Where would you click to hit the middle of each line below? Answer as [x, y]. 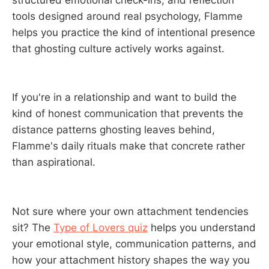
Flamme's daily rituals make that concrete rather [128, 146]
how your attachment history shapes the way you [131, 260]
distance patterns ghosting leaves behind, [113, 130]
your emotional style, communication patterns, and [134, 243]
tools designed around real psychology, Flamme [127, 16]
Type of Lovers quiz [101, 227]
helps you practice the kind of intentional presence [134, 32]
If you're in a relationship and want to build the [124, 98]
